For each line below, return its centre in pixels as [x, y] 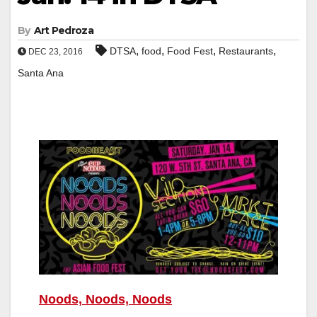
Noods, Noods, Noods [105, 299]
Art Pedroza [63, 30]
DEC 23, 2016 [54, 51]
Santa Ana [41, 73]
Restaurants [246, 51]
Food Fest [190, 51]
